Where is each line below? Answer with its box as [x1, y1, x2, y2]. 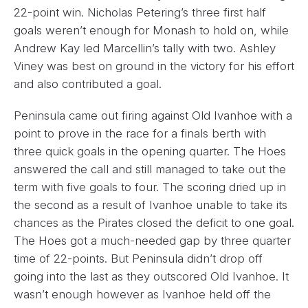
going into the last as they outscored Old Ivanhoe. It [14, 269, 289, 283]
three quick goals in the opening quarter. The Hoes [14, 144, 286, 158]
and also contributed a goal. [14, 76, 162, 91]
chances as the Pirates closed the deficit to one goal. [14, 215, 294, 230]
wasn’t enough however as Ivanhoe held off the [14, 287, 271, 301]
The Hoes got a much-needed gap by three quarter [14, 233, 291, 247]
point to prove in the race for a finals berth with [14, 126, 266, 140]
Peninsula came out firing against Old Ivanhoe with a [14, 108, 292, 122]
